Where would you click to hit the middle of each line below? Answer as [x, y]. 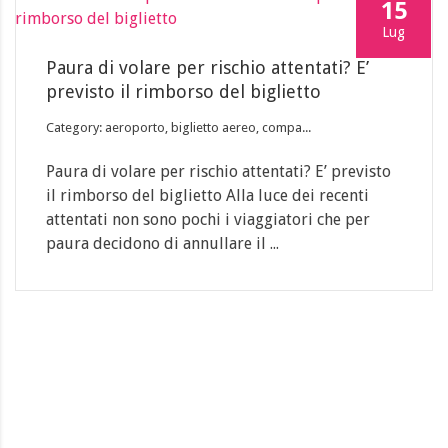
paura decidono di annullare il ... [162, 243]
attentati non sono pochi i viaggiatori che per [208, 219]
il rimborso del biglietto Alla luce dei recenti [207, 195]
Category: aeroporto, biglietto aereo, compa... [178, 127]
